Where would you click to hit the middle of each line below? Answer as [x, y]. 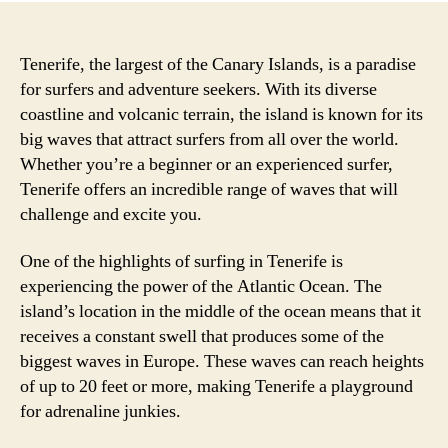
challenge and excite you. [111, 214]
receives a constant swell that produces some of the [202, 336]
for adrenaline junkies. [100, 411]
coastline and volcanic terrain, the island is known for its [221, 114]
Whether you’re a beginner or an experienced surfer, [206, 164]
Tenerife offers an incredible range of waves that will [209, 189]
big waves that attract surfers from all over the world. [209, 139]
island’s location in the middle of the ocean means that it [220, 311]
